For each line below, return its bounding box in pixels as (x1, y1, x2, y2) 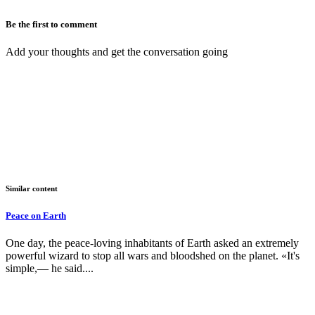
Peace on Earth (6, 210, 66, 221)
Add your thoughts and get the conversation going (6, 46, 228, 58)
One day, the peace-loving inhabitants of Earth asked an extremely (6, 237, 299, 250)
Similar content (6, 184, 58, 193)
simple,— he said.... (6, 262, 94, 275)
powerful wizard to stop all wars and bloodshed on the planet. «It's (6, 250, 300, 262)
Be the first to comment (6, 18, 97, 30)
